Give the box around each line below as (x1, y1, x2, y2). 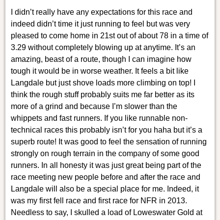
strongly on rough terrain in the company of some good (10, 149, 199, 158)
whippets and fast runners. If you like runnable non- (10, 113, 188, 122)
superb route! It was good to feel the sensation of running (10, 137, 207, 146)
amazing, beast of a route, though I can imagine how (10, 55, 192, 63)
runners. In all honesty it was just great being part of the (10, 161, 201, 169)
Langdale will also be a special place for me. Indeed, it (10, 184, 199, 193)
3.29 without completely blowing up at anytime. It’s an (10, 43, 195, 52)
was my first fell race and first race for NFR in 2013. (10, 196, 187, 205)
